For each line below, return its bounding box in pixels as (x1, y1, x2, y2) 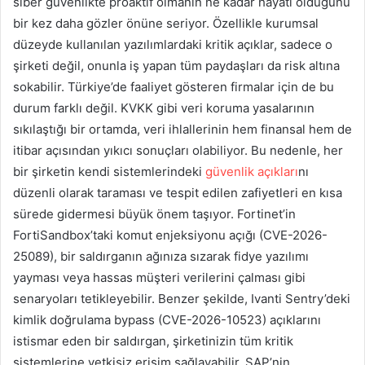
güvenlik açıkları (205, 163, 298, 179)
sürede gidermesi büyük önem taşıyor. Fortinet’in (13, 205, 296, 222)
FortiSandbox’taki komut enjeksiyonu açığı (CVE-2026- (13, 226, 328, 243)
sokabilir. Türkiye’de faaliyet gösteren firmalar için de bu (13, 78, 334, 95)
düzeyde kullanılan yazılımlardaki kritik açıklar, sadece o (13, 36, 332, 52)
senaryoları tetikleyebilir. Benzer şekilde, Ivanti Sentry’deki (13, 290, 350, 306)
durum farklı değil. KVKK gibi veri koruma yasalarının (13, 99, 314, 116)
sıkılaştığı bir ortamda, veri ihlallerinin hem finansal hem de (13, 121, 352, 137)
